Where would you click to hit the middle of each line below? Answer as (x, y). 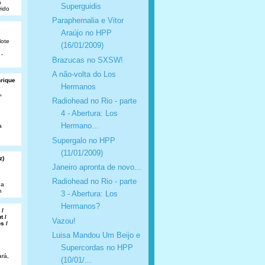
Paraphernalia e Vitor (88, 21)
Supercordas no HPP (97, 247)
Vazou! (64, 221)
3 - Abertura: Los (89, 194)
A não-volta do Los (84, 75)
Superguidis (81, 7)
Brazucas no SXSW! (87, 60)
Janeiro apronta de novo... (96, 167)
